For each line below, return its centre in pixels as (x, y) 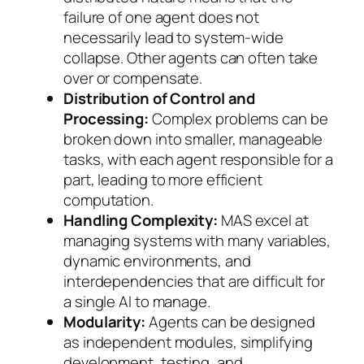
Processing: (106, 118)
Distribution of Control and (160, 98)
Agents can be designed (230, 321)
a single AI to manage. (137, 301)
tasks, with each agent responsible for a (198, 159)
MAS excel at (263, 220)
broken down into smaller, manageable (193, 139)
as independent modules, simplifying (188, 342)
